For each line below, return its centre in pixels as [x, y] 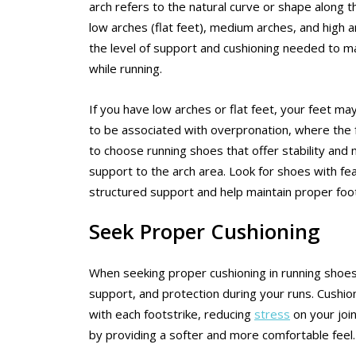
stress [272, 313]
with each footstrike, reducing [172, 313]
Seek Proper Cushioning [205, 232]
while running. [126, 69]
